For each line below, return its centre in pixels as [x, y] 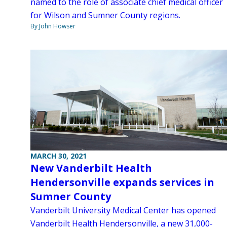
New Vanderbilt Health [91, 168]
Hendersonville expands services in [122, 182]
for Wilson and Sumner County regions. [105, 15]
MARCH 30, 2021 [59, 156]
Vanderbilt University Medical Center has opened [123, 211]
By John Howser [53, 26]
